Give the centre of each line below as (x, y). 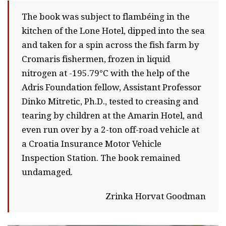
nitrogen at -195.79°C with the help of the (106, 73)
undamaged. (47, 172)
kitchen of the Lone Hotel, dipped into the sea (113, 31)
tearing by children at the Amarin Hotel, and (112, 115)
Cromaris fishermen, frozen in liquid (96, 59)
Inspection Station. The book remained (101, 158)
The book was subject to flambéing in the (106, 16)
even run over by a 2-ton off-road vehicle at (110, 129)
